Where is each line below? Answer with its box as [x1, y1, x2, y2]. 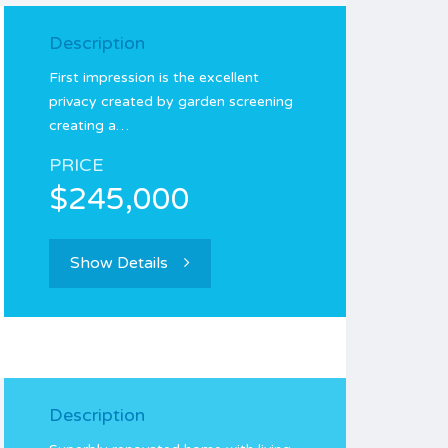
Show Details [70, 253, 168, 273]
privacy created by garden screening [49, 93, 293, 110]
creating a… [49, 117, 129, 134]
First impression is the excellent [49, 69, 259, 86]
